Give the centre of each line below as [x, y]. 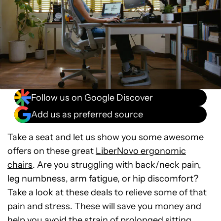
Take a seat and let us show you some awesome [106, 137]
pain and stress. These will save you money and [104, 206]
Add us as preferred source [87, 114]
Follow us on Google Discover [92, 97]
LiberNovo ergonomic [141, 151]
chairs [20, 165]
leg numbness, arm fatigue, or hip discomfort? [103, 179]
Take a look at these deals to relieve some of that [107, 192]
